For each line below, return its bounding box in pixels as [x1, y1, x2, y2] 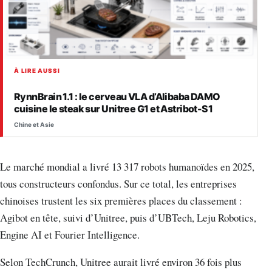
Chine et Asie [14, 120, 54, 128]
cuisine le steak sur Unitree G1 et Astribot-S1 [14, 103, 213, 115]
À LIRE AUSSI [14, 67, 60, 74]
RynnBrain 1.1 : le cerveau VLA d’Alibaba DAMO [14, 90, 220, 103]
